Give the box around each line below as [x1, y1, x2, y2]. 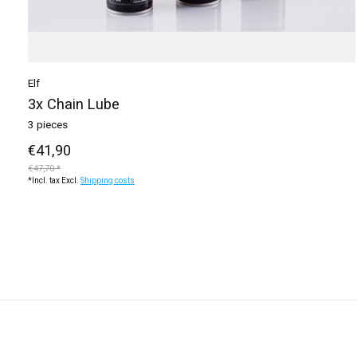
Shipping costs [80, 175, 135, 186]
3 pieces [28, 117, 68, 134]
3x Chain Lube [28, 93, 120, 116]
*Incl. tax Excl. [28, 175, 80, 186]
